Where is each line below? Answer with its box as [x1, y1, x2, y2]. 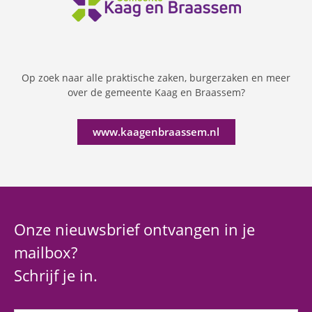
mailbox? [14, 242, 77, 263]
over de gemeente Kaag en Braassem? [67, 85, 245, 99]
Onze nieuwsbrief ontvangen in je [14, 219, 255, 240]
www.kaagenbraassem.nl [93, 124, 219, 139]
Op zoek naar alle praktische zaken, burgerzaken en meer [22, 70, 290, 84]
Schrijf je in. [14, 265, 97, 286]
